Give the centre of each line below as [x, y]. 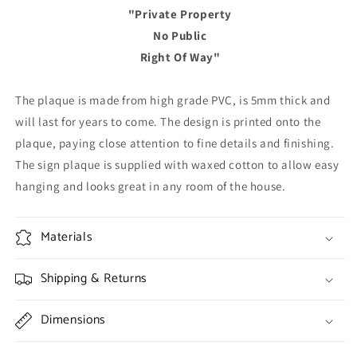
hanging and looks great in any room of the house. [151, 186]
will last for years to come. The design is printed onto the [168, 122]
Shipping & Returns [94, 279]
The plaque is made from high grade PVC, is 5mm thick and [173, 100]
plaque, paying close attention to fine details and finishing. [175, 143]
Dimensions [73, 320]
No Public [180, 35]
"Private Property [180, 14]
